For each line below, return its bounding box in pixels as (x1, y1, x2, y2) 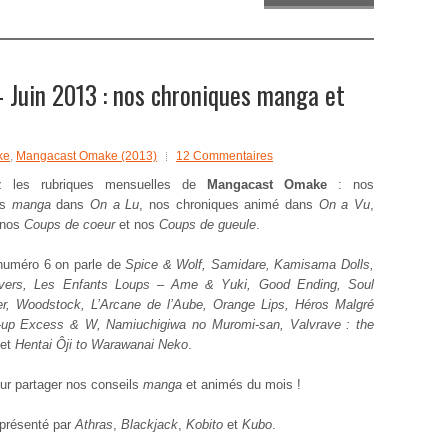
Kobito (186, 417, 223, 432)
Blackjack (121, 417, 178, 432)
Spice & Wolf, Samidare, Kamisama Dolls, (125, 257, 375, 272)
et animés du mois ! (182, 377, 301, 392)
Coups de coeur (24, 217, 115, 232)
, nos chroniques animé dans (139, 197, 319, 212)
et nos (115, 217, 155, 232)
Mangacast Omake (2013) (16, 149, 157, 163)
